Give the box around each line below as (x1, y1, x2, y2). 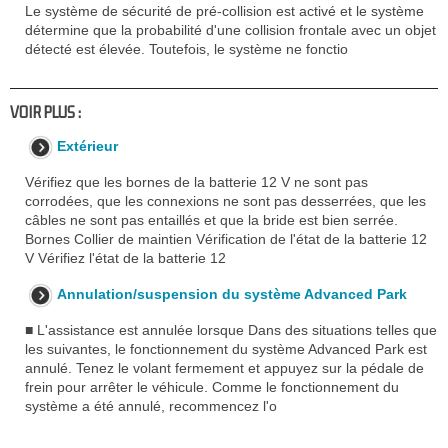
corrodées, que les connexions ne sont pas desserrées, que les (25, 193, 426, 209)
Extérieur (57, 138, 118, 154)
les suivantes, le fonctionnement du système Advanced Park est (25, 341, 427, 357)
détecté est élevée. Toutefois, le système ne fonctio (25, 41, 348, 57)
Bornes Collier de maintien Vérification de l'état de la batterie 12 (25, 231, 427, 247)
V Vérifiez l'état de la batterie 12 (25, 250, 226, 266)
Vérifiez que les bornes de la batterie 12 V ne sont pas (25, 174, 368, 190)
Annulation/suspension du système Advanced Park (57, 286, 407, 302)
